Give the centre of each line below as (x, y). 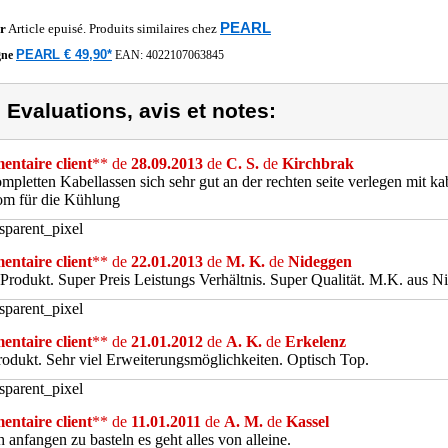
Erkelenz (315, 341)
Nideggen (320, 261)
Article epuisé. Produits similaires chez (113, 28)
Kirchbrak (318, 163)
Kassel (307, 421)
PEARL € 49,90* (64, 54)
